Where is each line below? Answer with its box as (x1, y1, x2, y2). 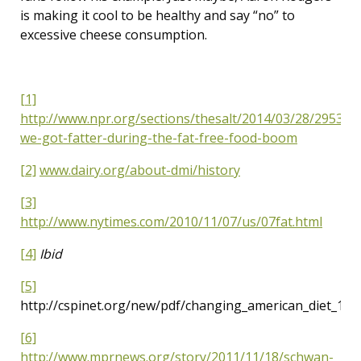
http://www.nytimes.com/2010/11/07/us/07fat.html (20, 213, 322, 230)
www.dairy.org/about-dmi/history (39, 161, 240, 179)
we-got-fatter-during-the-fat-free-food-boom (20, 129, 297, 147)
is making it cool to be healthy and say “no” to (20, 6, 295, 24)
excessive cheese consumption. (20, 26, 207, 44)
